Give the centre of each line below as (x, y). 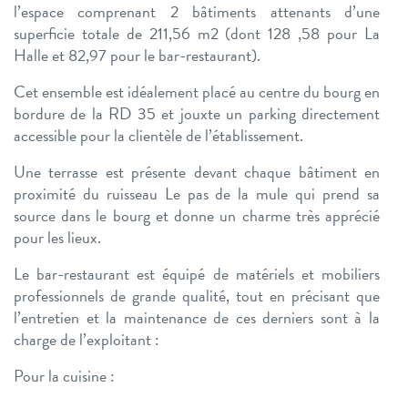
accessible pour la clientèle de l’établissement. (158, 136)
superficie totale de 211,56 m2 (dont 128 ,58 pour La (197, 34)
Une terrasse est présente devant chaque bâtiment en (197, 172)
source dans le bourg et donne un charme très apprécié (197, 216)
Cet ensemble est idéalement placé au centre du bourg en (197, 92)
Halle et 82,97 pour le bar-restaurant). (137, 56)
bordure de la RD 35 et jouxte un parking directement (197, 114)
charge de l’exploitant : (87, 340)
